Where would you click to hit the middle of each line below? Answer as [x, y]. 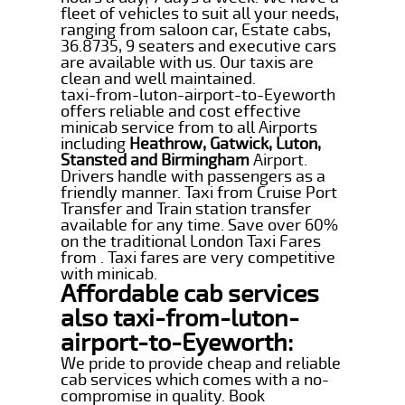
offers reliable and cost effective [181, 111]
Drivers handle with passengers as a [193, 176]
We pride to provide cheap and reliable [201, 363]
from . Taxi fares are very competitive [198, 257]
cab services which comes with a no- [195, 379]
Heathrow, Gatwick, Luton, [226, 143]
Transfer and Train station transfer [186, 208]
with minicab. [109, 273]
